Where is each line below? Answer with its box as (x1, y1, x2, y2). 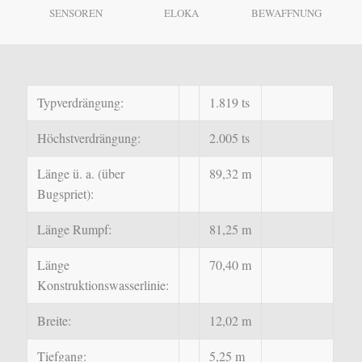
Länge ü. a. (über (36, 165, 124, 182)
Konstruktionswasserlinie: (36, 276, 169, 293)
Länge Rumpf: (36, 221, 112, 238)
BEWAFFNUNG (250, 6, 322, 20)
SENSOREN (49, 6, 103, 20)
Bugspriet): (36, 185, 94, 202)
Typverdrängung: (36, 94, 124, 111)
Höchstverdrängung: (36, 129, 141, 146)
